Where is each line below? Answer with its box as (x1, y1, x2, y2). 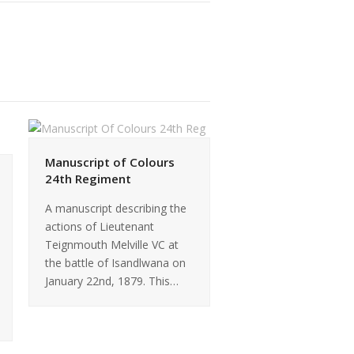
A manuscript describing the (45, 200, 186, 216)
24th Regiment (45, 170, 131, 186)
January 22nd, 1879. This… (45, 273, 179, 288)
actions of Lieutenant (45, 218, 154, 234)
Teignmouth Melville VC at (45, 236, 179, 252)
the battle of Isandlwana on (45, 254, 186, 270)
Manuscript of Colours (45, 153, 175, 170)
